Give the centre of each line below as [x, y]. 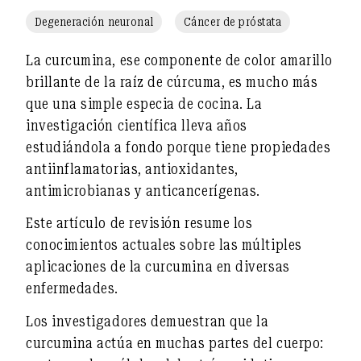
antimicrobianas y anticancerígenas [141, 190]
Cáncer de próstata [232, 21]
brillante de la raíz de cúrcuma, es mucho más [172, 81]
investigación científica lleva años [137, 125]
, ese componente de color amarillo [222, 60]
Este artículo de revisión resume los [139, 223]
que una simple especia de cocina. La [144, 103]
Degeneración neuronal [94, 21]
